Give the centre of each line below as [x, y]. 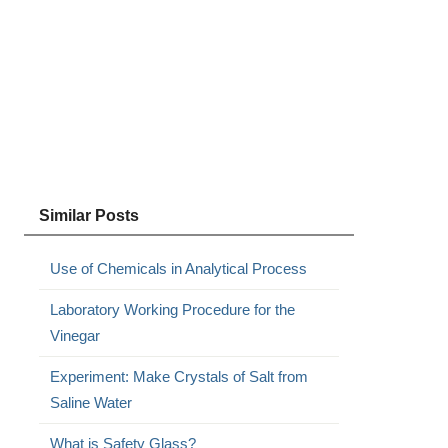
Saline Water [90, 402]
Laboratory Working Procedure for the [172, 309]
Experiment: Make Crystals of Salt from [178, 376]
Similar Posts [88, 215]
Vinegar [74, 335]
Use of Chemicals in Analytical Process [178, 268]
